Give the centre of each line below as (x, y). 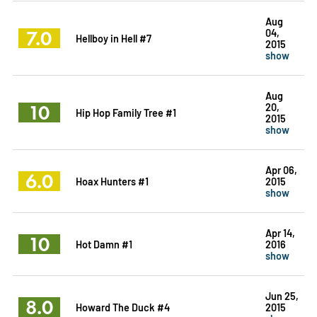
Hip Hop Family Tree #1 (126, 112)
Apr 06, (281, 169)
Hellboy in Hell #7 (113, 38)
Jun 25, (282, 295)
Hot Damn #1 (104, 243)
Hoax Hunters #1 (112, 180)
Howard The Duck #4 (122, 306)
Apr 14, (280, 232)
